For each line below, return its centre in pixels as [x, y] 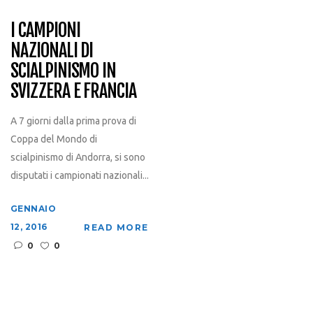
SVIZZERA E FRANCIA [73, 90]
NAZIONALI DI [52, 50]
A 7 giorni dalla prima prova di [73, 121]
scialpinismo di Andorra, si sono [78, 157]
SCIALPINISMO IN [63, 70]
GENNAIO [33, 208]
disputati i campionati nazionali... [79, 175]
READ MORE [116, 227]
